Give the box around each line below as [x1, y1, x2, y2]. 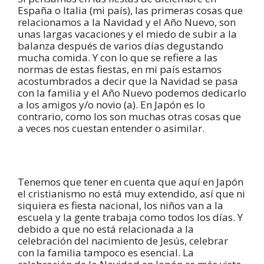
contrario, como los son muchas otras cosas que [18, 109, 241, 123]
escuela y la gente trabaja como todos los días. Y [18, 210, 243, 224]
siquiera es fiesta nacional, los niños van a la [18, 198, 223, 212]
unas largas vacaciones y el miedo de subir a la [18, 27, 237, 41]
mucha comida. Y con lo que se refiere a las [18, 50, 217, 64]
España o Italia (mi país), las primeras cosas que [18, 3, 243, 17]
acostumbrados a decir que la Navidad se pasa [18, 74, 238, 88]
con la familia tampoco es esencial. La [18, 245, 194, 259]
